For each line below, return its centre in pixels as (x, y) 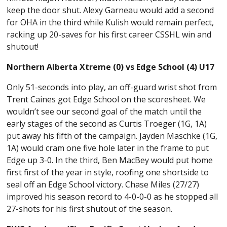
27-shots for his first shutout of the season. (90, 209)
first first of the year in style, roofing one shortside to (108, 172)
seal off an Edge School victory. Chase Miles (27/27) (103, 184)
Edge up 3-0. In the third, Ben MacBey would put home (110, 160)
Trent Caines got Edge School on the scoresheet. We (106, 99)
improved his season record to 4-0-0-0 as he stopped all (112, 196)
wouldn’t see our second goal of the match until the (104, 111)
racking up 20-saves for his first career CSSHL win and (109, 34)
